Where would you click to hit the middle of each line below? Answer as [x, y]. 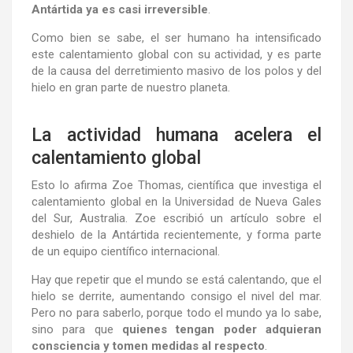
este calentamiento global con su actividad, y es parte [176, 54]
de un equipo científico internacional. [126, 251]
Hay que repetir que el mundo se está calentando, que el [176, 279]
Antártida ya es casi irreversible [120, 9]
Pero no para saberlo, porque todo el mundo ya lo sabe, [176, 312]
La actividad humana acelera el [176, 135]
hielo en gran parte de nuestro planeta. [131, 87]
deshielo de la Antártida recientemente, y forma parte [176, 234]
